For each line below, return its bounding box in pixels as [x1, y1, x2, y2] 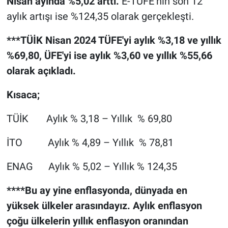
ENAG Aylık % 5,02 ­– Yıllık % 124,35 [6, 160, 177, 173]
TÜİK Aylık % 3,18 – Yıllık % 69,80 [6, 112, 172, 125]
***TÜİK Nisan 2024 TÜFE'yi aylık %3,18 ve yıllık [6, 34, 221, 47]
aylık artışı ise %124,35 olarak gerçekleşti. [6, 10, 194, 23]
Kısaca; [6, 89, 40, 101]
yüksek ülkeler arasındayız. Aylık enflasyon [6, 199, 202, 212]
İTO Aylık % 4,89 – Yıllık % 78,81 [6, 136, 174, 149]
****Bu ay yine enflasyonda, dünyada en [6, 184, 187, 197]
